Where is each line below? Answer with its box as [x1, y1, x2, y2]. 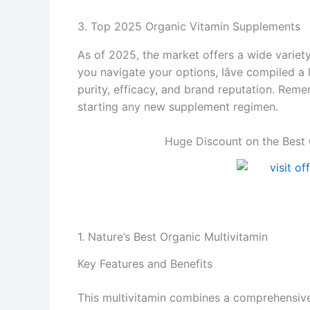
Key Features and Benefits [77, 256, 212, 271]
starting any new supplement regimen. [77, 99, 278, 113]
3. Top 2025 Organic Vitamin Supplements [77, 19, 300, 33]
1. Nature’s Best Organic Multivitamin [77, 229, 268, 244]
